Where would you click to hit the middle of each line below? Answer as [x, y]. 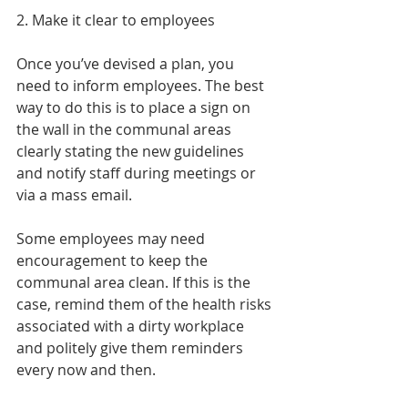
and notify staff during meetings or [138, 173]
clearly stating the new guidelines [132, 151]
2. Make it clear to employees [116, 20]
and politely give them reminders [132, 348]
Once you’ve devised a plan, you [127, 64]
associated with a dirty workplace [132, 326]
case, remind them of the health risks [146, 304]
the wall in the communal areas [126, 129]
